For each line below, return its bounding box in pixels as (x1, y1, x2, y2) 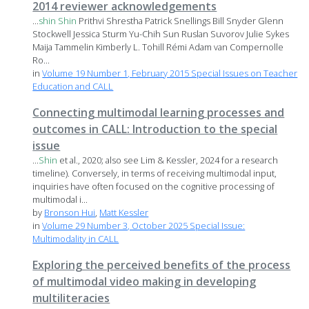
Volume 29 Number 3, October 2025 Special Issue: (42, 219, 246, 232)
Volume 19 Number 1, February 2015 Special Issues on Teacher (42, 67, 298, 80)
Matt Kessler (99, 206, 149, 219)
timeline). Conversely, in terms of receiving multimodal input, (32, 167, 277, 180)
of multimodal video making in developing (32, 274, 257, 290)
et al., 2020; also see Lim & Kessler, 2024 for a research (57, 154, 279, 167)
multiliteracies (32, 290, 110, 306)
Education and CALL (32, 80, 114, 93)
